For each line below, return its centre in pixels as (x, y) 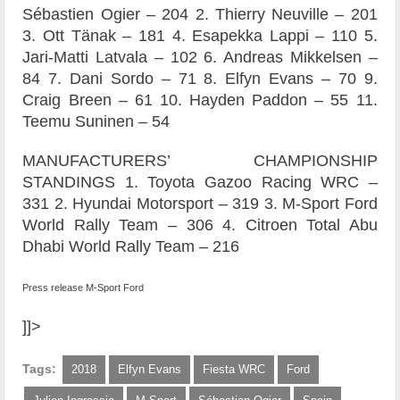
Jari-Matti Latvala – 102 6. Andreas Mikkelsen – (200, 58)
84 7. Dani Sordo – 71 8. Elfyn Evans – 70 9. (200, 79)
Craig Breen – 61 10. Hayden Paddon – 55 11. (200, 100)
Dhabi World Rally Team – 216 (131, 247)
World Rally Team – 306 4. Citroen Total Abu (200, 225)
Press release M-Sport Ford (83, 288)
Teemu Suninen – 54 (96, 122)
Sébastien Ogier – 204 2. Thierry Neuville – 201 (200, 15)
